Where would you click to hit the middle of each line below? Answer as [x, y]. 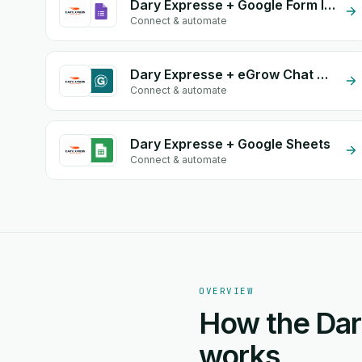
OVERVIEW [227, 291]
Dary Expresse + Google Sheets [230, 144]
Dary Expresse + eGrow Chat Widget [322, 74]
